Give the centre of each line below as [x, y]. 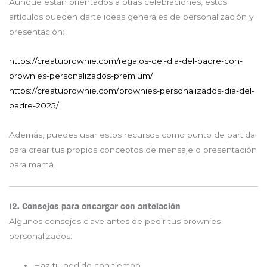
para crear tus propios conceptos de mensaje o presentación [133, 149]
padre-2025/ [34, 105]
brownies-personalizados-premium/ [81, 75]
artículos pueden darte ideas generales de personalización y [131, 16]
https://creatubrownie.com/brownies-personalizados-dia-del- [132, 90]
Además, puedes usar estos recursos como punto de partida [132, 134]
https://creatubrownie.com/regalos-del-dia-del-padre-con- [126, 60]
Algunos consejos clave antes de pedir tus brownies [115, 221]
